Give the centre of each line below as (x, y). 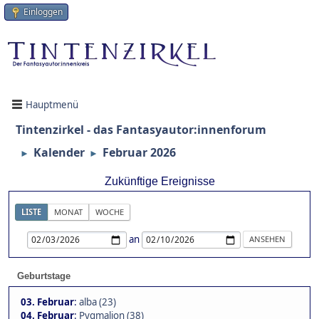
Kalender (59, 153)
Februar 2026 (139, 153)
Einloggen (43, 12)
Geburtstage (44, 276)
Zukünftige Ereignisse (159, 182)
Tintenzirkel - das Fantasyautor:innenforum (141, 130)
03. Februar (47, 302)
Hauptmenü (52, 104)
